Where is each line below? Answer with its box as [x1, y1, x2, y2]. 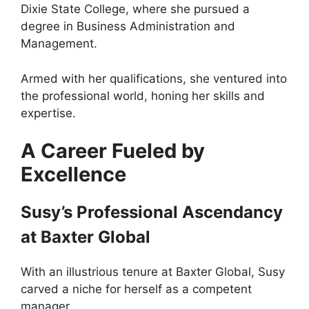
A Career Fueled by [21, 139, 205, 163]
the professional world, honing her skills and [21, 88, 265, 103]
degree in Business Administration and [21, 19, 235, 34]
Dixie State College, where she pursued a [21, 2, 250, 17]
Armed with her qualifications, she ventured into [21, 71, 287, 86]
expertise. [21, 106, 76, 120]
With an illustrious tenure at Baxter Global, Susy [21, 265, 285, 279]
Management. [21, 37, 97, 51]
